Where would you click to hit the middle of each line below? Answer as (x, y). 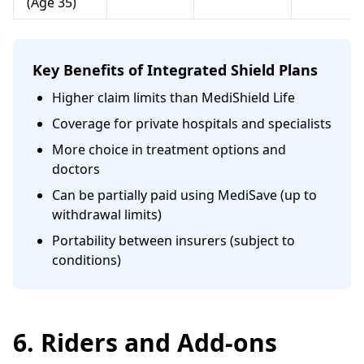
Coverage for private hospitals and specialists (192, 123)
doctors (76, 169)
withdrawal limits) (107, 214)
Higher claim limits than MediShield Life (173, 97)
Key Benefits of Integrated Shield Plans (175, 70)
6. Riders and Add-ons (145, 342)
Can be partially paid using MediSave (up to (184, 195)
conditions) (87, 260)
